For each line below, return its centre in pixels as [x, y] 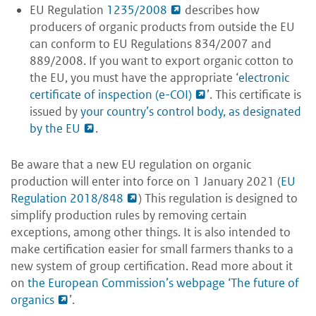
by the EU [55, 129]
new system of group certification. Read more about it [152, 266]
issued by [55, 112]
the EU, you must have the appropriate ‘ [134, 78]
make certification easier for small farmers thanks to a [152, 249]
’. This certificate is [254, 95]
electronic [264, 78]
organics [32, 300]
